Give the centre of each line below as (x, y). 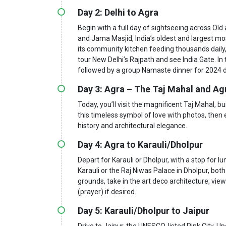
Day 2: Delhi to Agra (118, 12)
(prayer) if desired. (107, 191)
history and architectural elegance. (132, 125)
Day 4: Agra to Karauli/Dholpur (140, 144)
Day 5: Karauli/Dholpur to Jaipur (144, 210)
